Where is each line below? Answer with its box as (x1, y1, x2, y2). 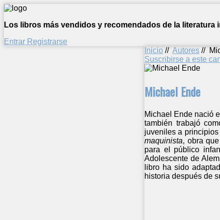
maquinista (144, 136, 183, 145)
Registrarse (27, 37, 67, 46)
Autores (172, 46, 199, 55)
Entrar (4, 37, 27, 46)
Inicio (144, 46, 163, 55)
